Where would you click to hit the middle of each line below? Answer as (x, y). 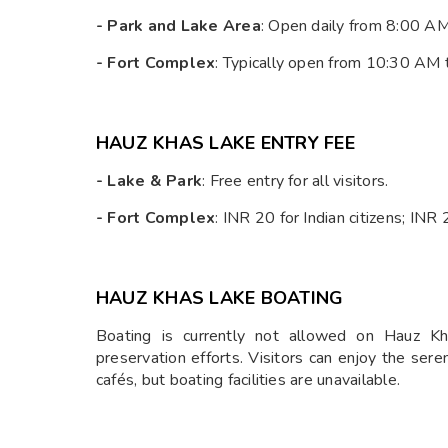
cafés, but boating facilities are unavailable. (248, 380)
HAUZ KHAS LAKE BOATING (220, 298)
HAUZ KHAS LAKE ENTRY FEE (225, 143)
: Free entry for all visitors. (295, 181)
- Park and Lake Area (178, 26)
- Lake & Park (149, 181)
